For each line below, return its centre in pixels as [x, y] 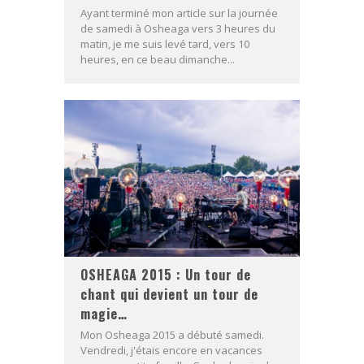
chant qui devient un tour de [169, 295]
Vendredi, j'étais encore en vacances [171, 351]
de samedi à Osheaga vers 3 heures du [178, 28]
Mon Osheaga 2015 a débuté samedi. [172, 335]
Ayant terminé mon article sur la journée [179, 13]
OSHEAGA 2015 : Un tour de [166, 275]
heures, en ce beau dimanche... [158, 59]
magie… [104, 314]
